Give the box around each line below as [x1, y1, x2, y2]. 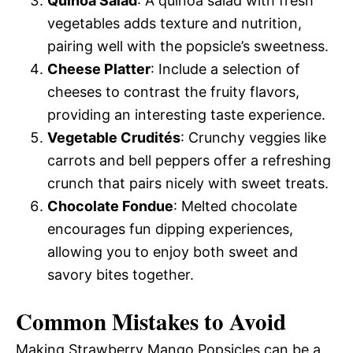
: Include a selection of [150, 61, 300, 78]
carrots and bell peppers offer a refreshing [47, 152, 331, 169]
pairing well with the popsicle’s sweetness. [47, 38, 329, 55]
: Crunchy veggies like [180, 129, 326, 147]
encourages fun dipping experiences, [47, 221, 293, 238]
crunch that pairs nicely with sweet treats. [47, 175, 329, 192]
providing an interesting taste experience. [47, 106, 325, 124]
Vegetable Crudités [47, 129, 180, 147]
